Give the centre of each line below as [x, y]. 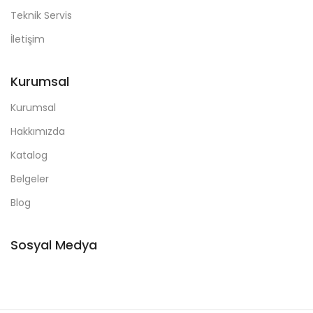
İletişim [28, 39]
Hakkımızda [38, 131]
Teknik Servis [41, 15]
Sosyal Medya [54, 245]
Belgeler [30, 179]
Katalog [29, 155]
